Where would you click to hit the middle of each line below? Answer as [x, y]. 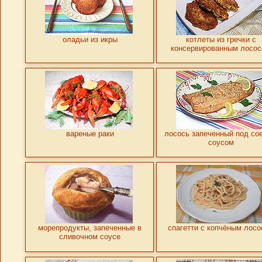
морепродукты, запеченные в [90, 228]
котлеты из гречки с [221, 39]
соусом [221, 143]
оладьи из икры [90, 39]
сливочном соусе [90, 237]
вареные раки [90, 134]
